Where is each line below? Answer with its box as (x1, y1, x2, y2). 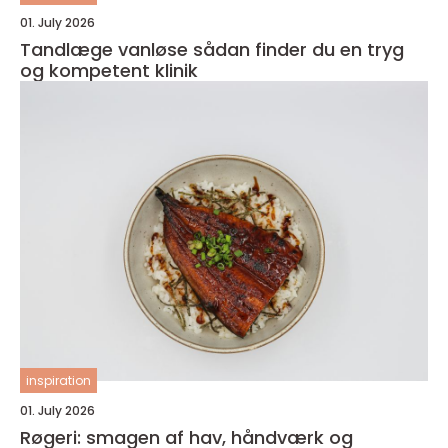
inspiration (26, 372, 91, 389)
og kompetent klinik (20, 58, 198, 83)
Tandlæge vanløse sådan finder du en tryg (20, 37, 193, 62)
